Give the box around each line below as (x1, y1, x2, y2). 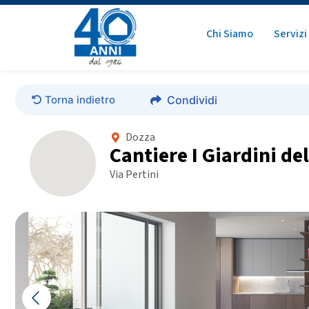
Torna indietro (45, 92, 115, 106)
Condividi (166, 92, 217, 107)
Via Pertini (109, 167, 159, 183)
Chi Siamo (206, 26, 254, 41)
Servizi (274, 26, 308, 41)
